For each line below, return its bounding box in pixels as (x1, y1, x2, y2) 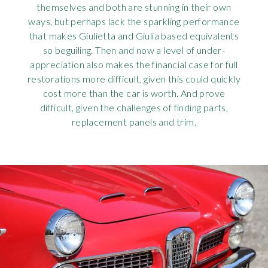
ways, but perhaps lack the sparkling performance (28, 16, 240, 28)
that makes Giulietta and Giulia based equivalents (29, 30, 239, 42)
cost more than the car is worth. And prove (42, 87, 226, 99)
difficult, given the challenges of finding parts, (39, 102, 229, 114)
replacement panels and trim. (71, 116, 197, 128)
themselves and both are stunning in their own (36, 1, 232, 13)
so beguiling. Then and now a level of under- (42, 44, 226, 56)
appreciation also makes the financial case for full (30, 59, 238, 71)
